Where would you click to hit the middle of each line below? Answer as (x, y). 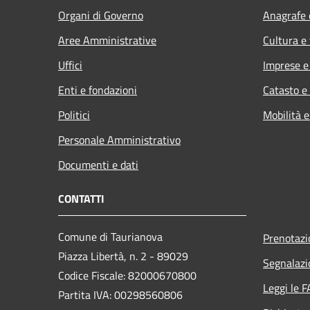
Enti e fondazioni (98, 90)
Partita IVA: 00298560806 (120, 294)
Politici (74, 115)
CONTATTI (81, 198)
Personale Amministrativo (119, 139)
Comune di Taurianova (110, 236)
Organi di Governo (101, 15)
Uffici (70, 65)
